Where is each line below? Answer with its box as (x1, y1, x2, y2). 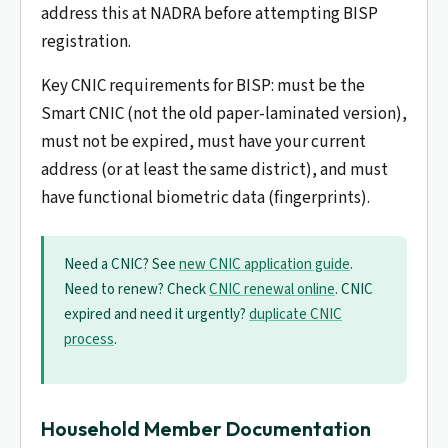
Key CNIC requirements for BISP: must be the (41, 74, 365, 98)
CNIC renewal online (209, 279, 335, 300)
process (64, 329, 114, 350)
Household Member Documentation (41, 416, 371, 441)
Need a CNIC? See (64, 254, 179, 275)
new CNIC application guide (179, 254, 350, 275)
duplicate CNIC (249, 304, 342, 325)
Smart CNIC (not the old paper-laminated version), (41, 102, 407, 126)
